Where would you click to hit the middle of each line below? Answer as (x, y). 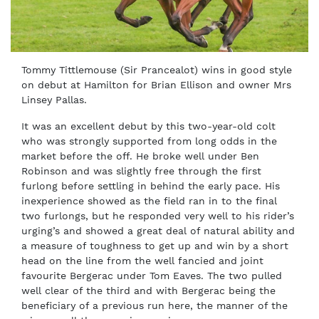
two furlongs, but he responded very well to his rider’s (158, 216)
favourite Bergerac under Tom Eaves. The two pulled (152, 276)
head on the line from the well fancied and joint (142, 261)
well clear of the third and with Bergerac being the (148, 291)
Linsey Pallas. (54, 100)
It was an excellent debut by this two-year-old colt (148, 126)
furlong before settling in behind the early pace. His (151, 186)
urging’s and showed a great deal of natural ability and (158, 231)
